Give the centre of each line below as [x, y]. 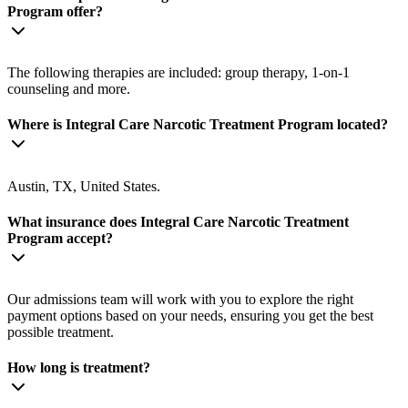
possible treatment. [61, 332]
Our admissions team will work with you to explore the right [180, 300]
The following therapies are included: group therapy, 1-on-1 [178, 73]
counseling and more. [69, 89]
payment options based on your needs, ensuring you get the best [190, 316]
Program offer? [55, 11]
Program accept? [60, 238]
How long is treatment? [79, 368]
